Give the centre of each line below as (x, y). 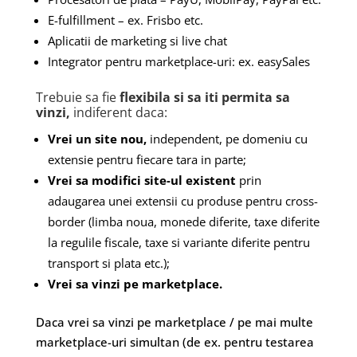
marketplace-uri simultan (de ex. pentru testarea (175, 341)
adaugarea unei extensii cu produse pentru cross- (182, 200)
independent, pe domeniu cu (227, 138)
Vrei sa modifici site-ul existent (143, 180)
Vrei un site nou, (97, 138)
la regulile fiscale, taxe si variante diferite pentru (178, 242)
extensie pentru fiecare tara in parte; (147, 159)
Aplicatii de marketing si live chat (137, 40)
